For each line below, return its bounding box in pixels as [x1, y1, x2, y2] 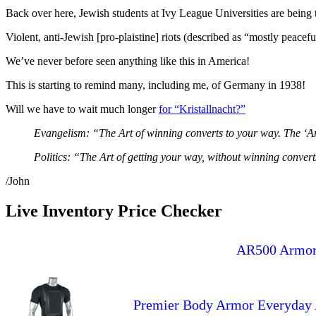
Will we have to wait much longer [6, 102, 159, 115]
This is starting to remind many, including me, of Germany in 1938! [6, 78, 305, 91]
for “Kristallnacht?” [159, 102, 245, 115]
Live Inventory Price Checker [6, 201, 222, 220]
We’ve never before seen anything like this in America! [6, 54, 250, 67]
